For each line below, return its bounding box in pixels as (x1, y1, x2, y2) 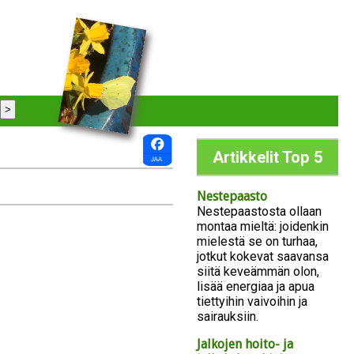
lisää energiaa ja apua (197, 279, 314, 295)
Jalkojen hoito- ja (197, 337, 293, 352)
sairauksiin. (197, 309, 258, 325)
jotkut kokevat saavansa (197, 249, 329, 265)
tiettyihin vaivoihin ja (197, 294, 307, 310)
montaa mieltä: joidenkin (197, 219, 329, 235)
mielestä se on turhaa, (197, 234, 318, 250)
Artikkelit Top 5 (212, 148, 323, 168)
